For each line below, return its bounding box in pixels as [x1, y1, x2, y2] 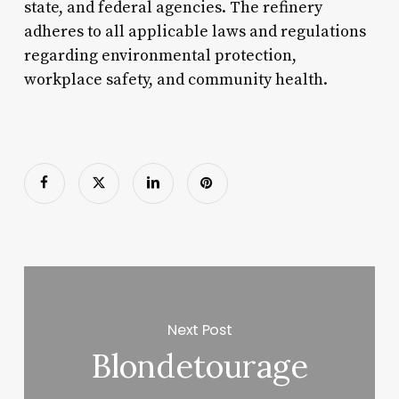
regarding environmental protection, [23, 45, 297, 66]
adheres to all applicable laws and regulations [23, 20, 366, 42]
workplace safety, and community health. [23, 69, 328, 90]
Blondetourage [91, 346, 308, 387]
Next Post [167, 319, 232, 340]
